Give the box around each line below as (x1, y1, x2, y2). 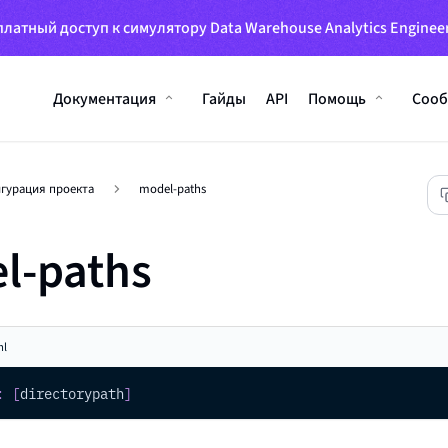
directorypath (20, 383, 124, 404)
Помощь (308, 87, 366, 109)
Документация (53, 87, 156, 109)
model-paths (138, 180, 206, 198)
